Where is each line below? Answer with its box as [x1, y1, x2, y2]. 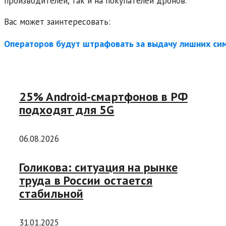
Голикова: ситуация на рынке [19, 159, 178, 176]
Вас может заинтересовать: [4, 16, 113, 27]
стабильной [19, 186, 83, 202]
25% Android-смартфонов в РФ [19, 88, 188, 104]
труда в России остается [19, 173, 153, 189]
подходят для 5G [19, 101, 115, 118]
